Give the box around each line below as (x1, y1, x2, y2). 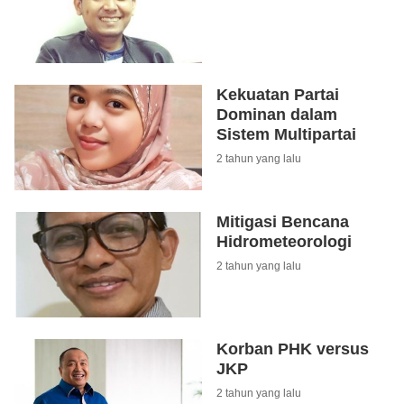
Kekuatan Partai (216, 86, 339, 104)
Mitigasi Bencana (216, 213, 349, 231)
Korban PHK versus (216, 340, 369, 358)
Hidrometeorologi (216, 233, 352, 251)
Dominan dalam (216, 106, 337, 124)
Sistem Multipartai (216, 125, 356, 143)
